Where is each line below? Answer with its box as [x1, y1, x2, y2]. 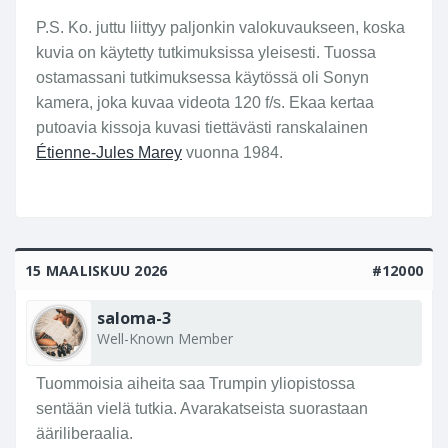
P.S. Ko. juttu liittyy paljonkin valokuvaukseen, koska [36, 18, 405, 36]
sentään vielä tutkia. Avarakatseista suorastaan [36, 399, 368, 417]
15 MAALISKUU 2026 [25, 260, 168, 280]
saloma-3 [97, 306, 171, 329]
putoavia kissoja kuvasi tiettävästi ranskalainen [36, 118, 368, 136]
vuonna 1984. [182, 143, 283, 161]
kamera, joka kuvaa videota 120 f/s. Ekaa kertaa [36, 93, 374, 111]
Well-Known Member [97, 328, 233, 348]
